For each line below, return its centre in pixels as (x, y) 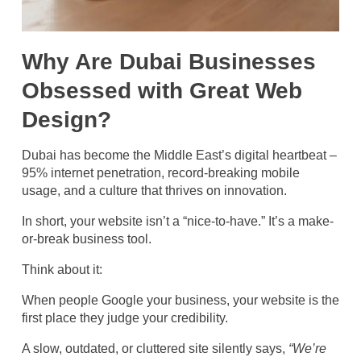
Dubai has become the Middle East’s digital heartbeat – (179, 155)
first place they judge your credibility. (125, 317)
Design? (66, 119)
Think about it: (62, 269)
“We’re (307, 348)
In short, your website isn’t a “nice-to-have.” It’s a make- (178, 221)
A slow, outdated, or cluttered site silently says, (155, 348)
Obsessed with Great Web (162, 90)
